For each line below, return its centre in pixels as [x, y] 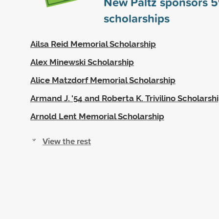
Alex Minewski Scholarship [82, 62]
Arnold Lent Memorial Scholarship [97, 116]
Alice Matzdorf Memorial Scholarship [103, 80]
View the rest [67, 141]
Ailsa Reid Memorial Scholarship [93, 44]
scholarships [137, 18]
